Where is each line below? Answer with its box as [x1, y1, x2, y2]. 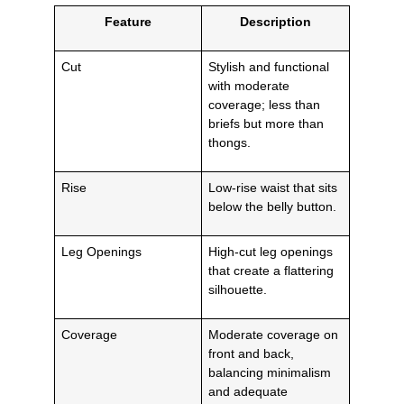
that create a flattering [208, 262, 335, 278]
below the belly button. [208, 198, 337, 214]
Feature [105, 14, 151, 29]
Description [240, 14, 311, 29]
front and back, [208, 345, 295, 361]
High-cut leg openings [208, 243, 334, 259]
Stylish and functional [208, 59, 330, 74]
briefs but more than [208, 115, 325, 131]
